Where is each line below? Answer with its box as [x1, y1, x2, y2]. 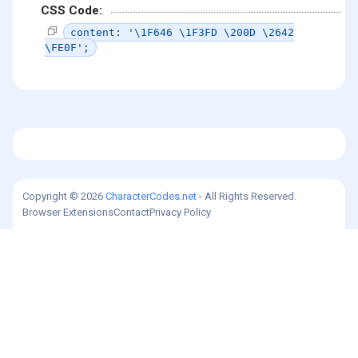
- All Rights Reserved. [197, 189, 296, 202]
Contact [113, 205, 149, 218]
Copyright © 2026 [22, 189, 105, 202]
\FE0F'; [45, 41, 89, 54]
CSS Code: [41, 3, 102, 18]
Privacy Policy [149, 205, 211, 218]
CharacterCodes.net [105, 189, 197, 202]
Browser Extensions [22, 205, 113, 218]
